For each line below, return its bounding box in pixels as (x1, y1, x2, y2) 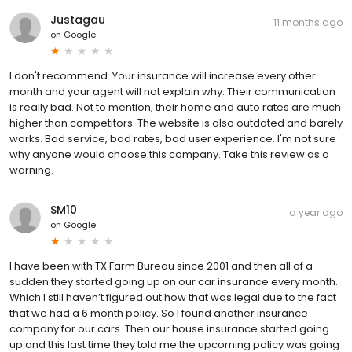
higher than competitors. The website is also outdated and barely (9, 115, 343, 130)
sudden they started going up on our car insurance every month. (9, 273, 338, 289)
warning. (9, 162, 53, 178)
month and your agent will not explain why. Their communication (9, 83, 335, 99)
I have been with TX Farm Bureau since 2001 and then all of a (9, 258, 313, 273)
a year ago (289, 205, 343, 219)
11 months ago (273, 15, 343, 29)
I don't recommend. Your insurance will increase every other (9, 68, 316, 83)
